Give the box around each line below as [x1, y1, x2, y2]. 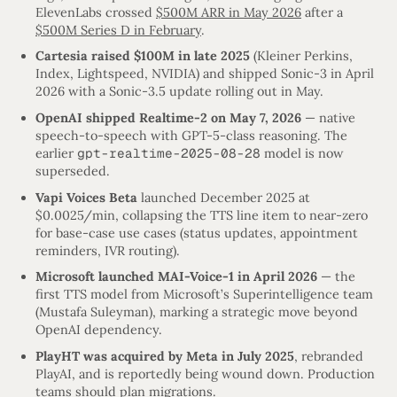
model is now [261, 145, 344, 162]
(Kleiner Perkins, [250, 48, 353, 65]
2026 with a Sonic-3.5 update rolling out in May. [35, 83, 323, 100]
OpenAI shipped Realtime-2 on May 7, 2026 [35, 110, 301, 127]
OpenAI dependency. [35, 322, 162, 339]
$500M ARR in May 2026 [156, 4, 301, 20]
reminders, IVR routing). [35, 242, 180, 259]
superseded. [35, 163, 110, 180]
